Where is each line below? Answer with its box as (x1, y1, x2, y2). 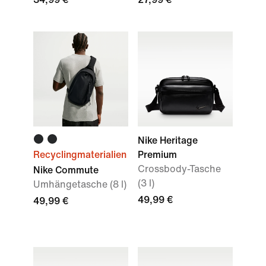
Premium (138, 150, 177, 160)
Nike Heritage (138, 135, 198, 145)
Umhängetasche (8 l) (33, 179, 126, 189)
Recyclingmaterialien (33, 150, 126, 160)
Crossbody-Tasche (138, 164, 221, 174)
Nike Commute (33, 165, 99, 175)
